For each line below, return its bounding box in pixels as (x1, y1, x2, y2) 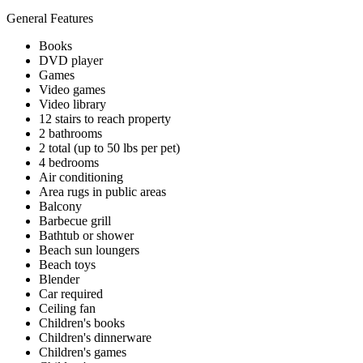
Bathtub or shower (39, 228, 134, 242)
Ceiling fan (39, 301, 96, 315)
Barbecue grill (39, 213, 111, 228)
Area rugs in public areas (39, 184, 166, 199)
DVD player (39, 53, 103, 67)
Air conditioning (39, 169, 123, 184)
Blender (39, 271, 79, 286)
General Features (6, 11, 93, 25)
